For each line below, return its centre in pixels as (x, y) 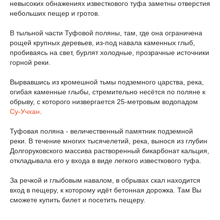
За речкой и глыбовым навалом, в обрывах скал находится (105, 180)
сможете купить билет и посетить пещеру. (78, 200)
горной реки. (30, 62)
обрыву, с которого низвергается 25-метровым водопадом (104, 102)
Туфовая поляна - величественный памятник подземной (101, 131)
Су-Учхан (25, 111)
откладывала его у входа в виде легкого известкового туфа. (106, 161)
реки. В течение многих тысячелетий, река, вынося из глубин (109, 141)
